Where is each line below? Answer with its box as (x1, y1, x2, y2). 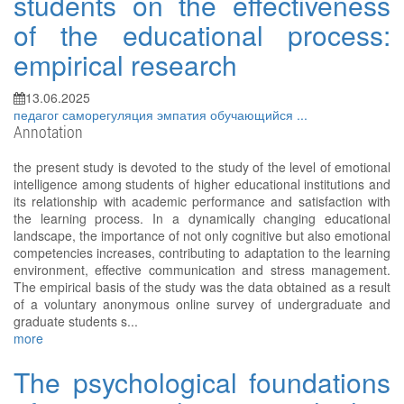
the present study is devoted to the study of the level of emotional (14, 158, 390, 177)
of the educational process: (14, 15, 390, 55)
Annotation (14, 121, 83, 143)
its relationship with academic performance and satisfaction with (14, 192, 390, 211)
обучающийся (210, 106, 297, 124)
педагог (14, 106, 62, 124)
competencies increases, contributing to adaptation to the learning (14, 243, 390, 262)
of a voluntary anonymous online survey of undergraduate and (14, 295, 390, 314)
